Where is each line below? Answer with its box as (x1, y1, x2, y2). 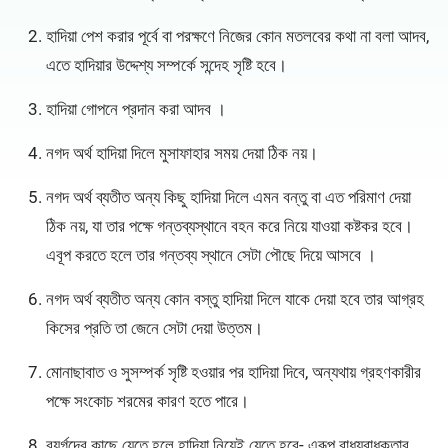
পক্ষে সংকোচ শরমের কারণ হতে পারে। (45, 391, 249, 412)
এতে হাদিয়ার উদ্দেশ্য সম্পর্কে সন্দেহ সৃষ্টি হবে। (45, 55, 287, 76)
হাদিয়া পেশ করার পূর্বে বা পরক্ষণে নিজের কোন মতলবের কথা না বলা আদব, (45, 26, 429, 47)
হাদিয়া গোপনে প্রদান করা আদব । (45, 99, 226, 120)
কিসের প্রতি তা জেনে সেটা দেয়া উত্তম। (45, 318, 263, 339)
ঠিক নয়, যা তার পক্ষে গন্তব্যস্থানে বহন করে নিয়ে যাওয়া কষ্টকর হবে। (45, 216, 413, 237)
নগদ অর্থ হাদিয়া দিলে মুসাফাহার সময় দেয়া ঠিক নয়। (45, 143, 318, 164)
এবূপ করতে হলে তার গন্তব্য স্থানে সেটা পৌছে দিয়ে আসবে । (45, 245, 376, 266)
